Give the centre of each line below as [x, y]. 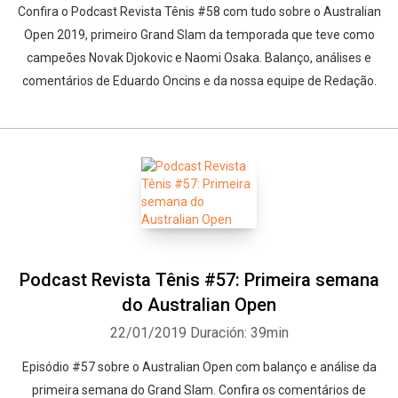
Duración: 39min [239, 333]
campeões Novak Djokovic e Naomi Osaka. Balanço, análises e [199, 58]
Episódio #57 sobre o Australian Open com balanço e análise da [199, 367]
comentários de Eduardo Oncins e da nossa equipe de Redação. [199, 81]
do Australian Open [199, 305]
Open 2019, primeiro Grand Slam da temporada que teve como [199, 35]
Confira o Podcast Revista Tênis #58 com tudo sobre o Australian [199, 12]
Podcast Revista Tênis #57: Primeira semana [199, 280]
